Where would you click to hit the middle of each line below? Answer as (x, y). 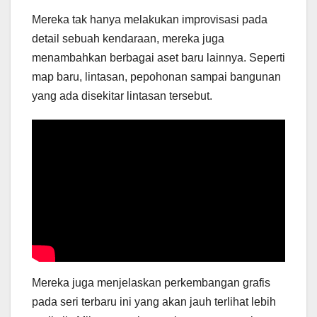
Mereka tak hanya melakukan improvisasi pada (150, 19)
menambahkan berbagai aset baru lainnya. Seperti (158, 57)
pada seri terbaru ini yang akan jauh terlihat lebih (154, 302)
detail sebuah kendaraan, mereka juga (128, 38)
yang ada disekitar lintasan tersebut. (122, 96)
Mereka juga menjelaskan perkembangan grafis (151, 283)
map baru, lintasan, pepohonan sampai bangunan (156, 76)
